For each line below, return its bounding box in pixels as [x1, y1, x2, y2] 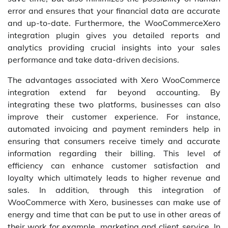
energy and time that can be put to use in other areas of [8, 209, 220, 220]
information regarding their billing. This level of [8, 148, 220, 159]
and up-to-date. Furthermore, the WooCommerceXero [8, 18, 220, 28]
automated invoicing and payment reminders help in [8, 124, 220, 134]
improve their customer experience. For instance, [8, 111, 220, 122]
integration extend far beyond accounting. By [8, 87, 220, 98]
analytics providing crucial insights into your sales [8, 42, 220, 53]
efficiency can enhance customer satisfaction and [8, 160, 220, 171]
